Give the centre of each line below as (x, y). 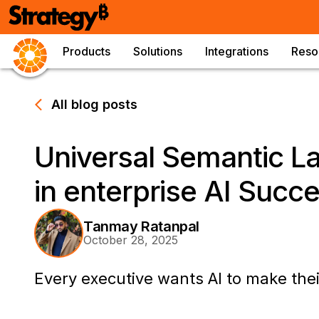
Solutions (158, 51)
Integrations (237, 51)
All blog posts (94, 105)
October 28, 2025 (131, 240)
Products (87, 51)
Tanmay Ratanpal (141, 227)
